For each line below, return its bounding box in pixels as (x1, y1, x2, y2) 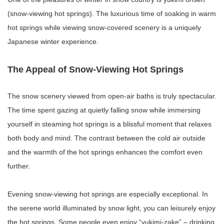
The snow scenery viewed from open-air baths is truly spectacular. (7, 91, 216, 100)
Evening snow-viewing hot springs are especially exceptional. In (7, 189, 208, 198)
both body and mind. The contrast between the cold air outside (7, 133, 205, 142)
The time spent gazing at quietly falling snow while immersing (7, 105, 200, 114)
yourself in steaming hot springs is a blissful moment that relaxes (7, 119, 211, 128)
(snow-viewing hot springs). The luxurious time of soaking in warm (7, 9, 216, 17)
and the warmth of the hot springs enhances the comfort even (7, 147, 202, 156)
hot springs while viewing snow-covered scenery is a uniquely (7, 23, 201, 31)
